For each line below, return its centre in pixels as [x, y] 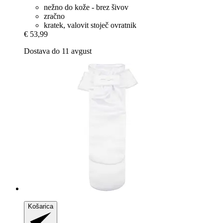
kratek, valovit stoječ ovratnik [90, 25]
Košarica [41, 207]
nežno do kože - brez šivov [86, 7]
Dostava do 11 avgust [58, 51]
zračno [54, 16]
